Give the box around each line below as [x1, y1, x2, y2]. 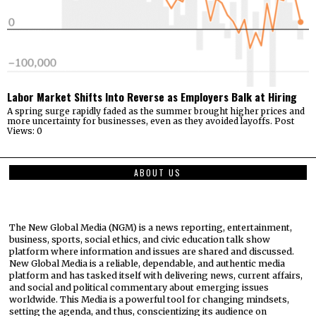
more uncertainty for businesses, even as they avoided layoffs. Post [7, 116, 294, 127]
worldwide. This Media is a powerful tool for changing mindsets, [9, 293, 290, 305]
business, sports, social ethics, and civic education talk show [9, 233, 271, 245]
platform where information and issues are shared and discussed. [9, 245, 295, 257]
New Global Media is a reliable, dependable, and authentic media [9, 257, 286, 269]
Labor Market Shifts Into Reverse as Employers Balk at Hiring [7, 89, 297, 105]
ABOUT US [134, 166, 182, 179]
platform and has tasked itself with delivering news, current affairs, [9, 269, 303, 281]
